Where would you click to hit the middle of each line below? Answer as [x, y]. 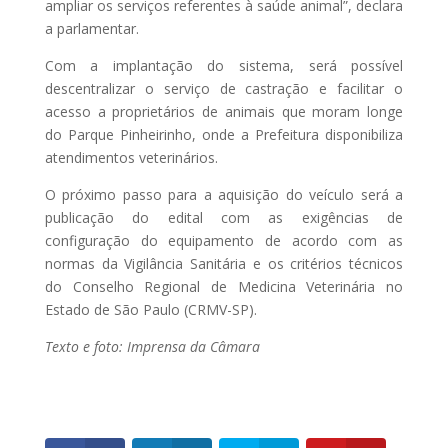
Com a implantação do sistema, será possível [224, 65]
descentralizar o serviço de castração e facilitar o [224, 88]
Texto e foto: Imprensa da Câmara [152, 346]
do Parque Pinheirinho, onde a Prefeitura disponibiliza [224, 134]
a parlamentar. [91, 28]
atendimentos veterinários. [131, 157]
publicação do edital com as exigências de [224, 217]
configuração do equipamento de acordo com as [224, 240]
